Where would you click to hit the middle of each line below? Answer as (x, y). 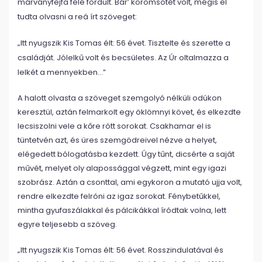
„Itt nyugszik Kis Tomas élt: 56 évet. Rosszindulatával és (120, 250)
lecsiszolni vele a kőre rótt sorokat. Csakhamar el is (114, 126)
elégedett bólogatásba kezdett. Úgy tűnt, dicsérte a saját (126, 154)
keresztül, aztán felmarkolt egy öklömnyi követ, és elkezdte (129, 112)
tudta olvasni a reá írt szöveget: (77, 17)
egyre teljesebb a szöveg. (67, 224)
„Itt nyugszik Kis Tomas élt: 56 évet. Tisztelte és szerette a (124, 43)
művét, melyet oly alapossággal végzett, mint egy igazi (122, 168)
